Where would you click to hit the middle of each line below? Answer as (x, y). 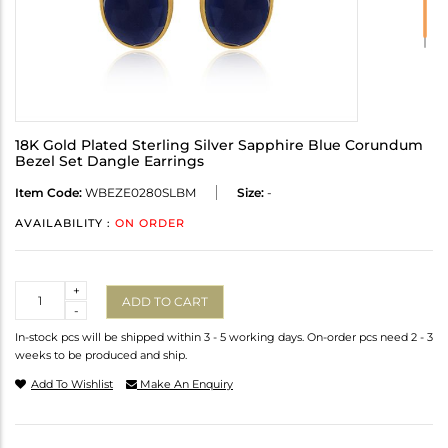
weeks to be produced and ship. (101, 355)
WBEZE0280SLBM (139, 193)
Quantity (41, 290)
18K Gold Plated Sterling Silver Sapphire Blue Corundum (219, 145)
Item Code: (48, 193)
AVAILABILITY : (65, 223)
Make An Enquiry (185, 384)
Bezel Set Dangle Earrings (109, 161)
